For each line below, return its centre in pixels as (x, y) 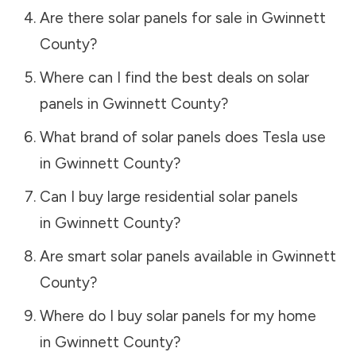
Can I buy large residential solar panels (168, 196)
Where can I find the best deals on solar (174, 77)
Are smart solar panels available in (155, 256)
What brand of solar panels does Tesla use (182, 137)
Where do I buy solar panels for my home (178, 315)
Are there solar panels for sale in (150, 17)
